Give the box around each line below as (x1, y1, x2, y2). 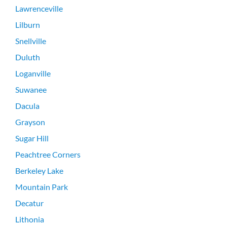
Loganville (15, 68, 51, 78)
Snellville (15, 35, 46, 46)
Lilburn (15, 19, 40, 29)
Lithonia (15, 214, 44, 224)
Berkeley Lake (15, 165, 63, 175)
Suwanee (15, 84, 47, 94)
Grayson (15, 117, 45, 127)
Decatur (15, 198, 44, 208)
